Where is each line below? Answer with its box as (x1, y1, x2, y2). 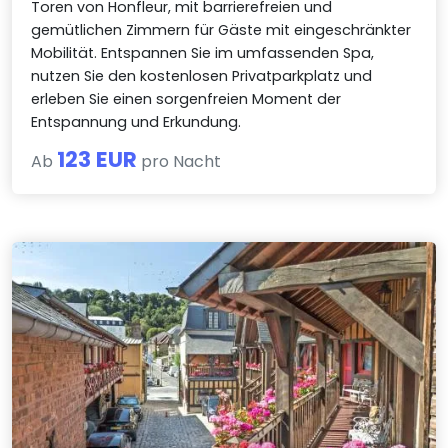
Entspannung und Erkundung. (31, 112, 242, 133)
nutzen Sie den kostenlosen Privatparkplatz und (31, 66, 373, 87)
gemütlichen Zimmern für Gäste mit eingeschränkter (31, 20, 412, 41)
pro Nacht (137, 150, 222, 174)
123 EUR (57, 144, 138, 176)
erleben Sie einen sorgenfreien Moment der (31, 89, 342, 110)
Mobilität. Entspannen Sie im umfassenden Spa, (31, 43, 375, 64)
